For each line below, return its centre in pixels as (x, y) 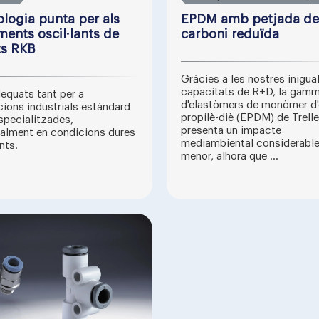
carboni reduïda (230, 34)
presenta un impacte (231, 131)
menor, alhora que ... (230, 156)
